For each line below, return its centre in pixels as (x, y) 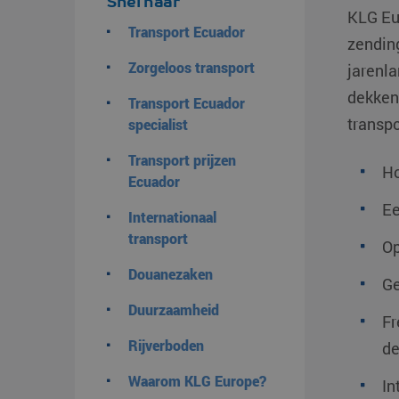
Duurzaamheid (174, 309)
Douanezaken (171, 274)
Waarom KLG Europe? (197, 381)
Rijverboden (166, 345)
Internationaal (172, 217)
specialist (158, 124)
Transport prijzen (182, 160)
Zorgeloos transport (191, 67)
